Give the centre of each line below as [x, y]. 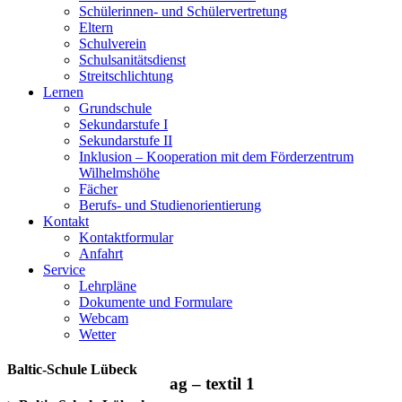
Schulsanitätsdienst [132, 60]
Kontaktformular [126, 237]
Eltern [96, 27]
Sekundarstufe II [126, 140]
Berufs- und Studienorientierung [170, 205]
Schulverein [113, 44]
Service [64, 270]
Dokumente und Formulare [156, 302]
